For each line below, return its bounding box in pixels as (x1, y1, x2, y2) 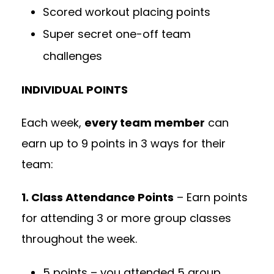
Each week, (21, 115, 84, 131)
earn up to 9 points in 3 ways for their (21, 136, 226, 152)
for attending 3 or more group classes (21, 210, 231, 226)
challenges (43, 48, 102, 64)
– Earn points (174, 190, 248, 206)
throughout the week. (21, 231, 140, 247)
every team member (84, 115, 205, 131)
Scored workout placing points (43, 4, 210, 20)
